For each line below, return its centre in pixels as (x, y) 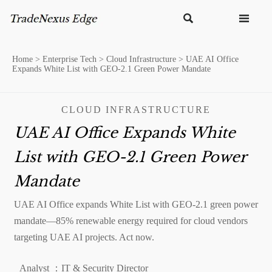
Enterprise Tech (70, 59)
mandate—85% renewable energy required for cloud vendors (131, 220)
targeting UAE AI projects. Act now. (84, 237)
